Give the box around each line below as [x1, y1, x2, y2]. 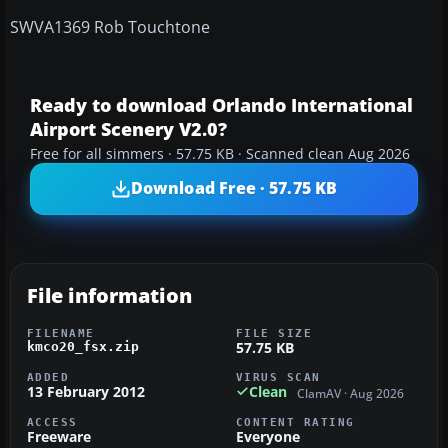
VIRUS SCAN [236, 370, 321, 383]
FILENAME [27, 326, 95, 339]
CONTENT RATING [236, 416, 355, 429]
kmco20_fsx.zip [27, 338, 139, 354]
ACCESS [27, 416, 78, 429]
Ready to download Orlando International [30, 92, 413, 117]
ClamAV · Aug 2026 [297, 386, 404, 402]
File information [27, 281, 192, 309]
